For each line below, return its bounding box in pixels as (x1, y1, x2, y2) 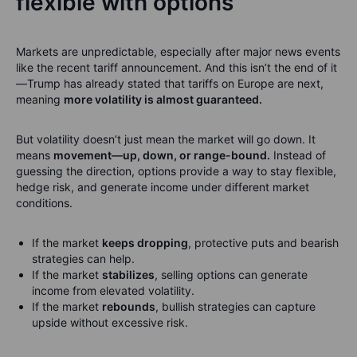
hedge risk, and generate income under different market (16, 180, 309, 194)
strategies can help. (32, 252, 135, 266)
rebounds (102, 300, 155, 314)
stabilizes (102, 268, 155, 282)
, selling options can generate (155, 268, 308, 282)
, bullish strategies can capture (155, 300, 316, 314)
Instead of (270, 148, 326, 163)
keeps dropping (102, 236, 188, 250)
